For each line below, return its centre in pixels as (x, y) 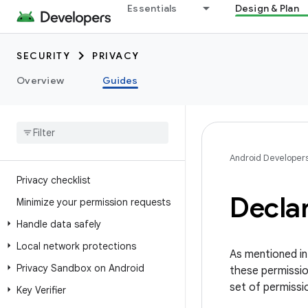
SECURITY (43, 56)
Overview (40, 80)
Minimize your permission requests (93, 202)
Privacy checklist (54, 180)
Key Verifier (41, 290)
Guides (120, 80)
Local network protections (76, 246)
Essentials (152, 8)
